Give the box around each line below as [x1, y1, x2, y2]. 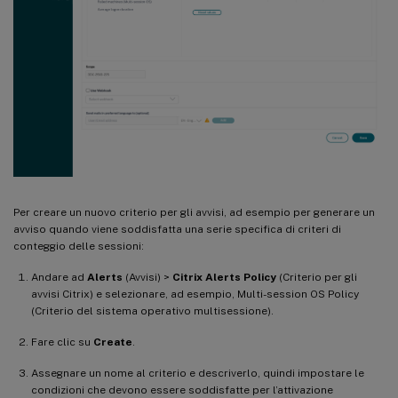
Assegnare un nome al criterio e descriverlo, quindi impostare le [31, 366, 364, 379]
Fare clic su [31, 335, 93, 348]
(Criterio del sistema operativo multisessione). [31, 304, 274, 317]
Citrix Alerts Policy [172, 270, 276, 283]
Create [93, 335, 132, 348]
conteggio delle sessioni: [13, 239, 144, 252]
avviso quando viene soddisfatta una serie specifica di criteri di [13, 222, 341, 235]
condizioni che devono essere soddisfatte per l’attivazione [31, 383, 333, 396]
